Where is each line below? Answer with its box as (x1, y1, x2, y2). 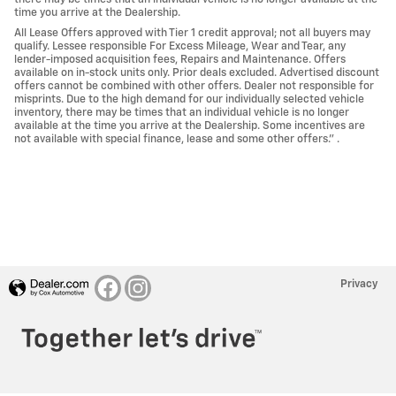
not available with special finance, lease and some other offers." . (14, 133, 339, 146)
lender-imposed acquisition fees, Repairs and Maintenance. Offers (14, 54, 346, 66)
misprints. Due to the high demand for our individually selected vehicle (14, 94, 364, 106)
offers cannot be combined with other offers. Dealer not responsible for (14, 80, 374, 93)
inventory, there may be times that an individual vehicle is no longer (14, 107, 349, 119)
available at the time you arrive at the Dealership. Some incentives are (14, 120, 365, 133)
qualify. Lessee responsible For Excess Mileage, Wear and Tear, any (14, 41, 346, 53)
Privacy (340, 278, 378, 291)
